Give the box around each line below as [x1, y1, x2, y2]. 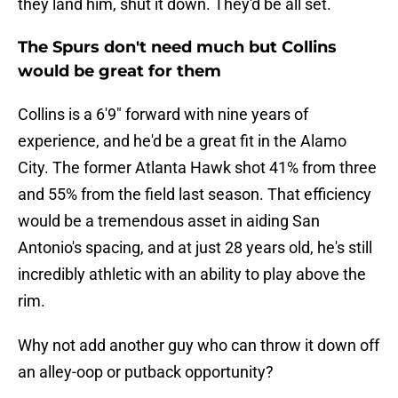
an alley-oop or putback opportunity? [18, 362, 274, 382]
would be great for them [18, 61, 221, 82]
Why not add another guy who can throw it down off [18, 336, 379, 355]
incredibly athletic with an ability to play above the [18, 265, 366, 284]
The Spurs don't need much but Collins [18, 37, 337, 58]
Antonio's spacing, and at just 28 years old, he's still [18, 238, 372, 258]
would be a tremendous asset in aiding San [18, 211, 320, 231]
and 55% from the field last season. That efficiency [18, 185, 371, 204]
